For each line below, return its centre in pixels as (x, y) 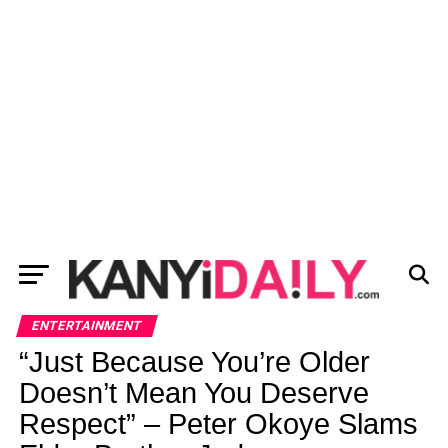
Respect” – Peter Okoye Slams (218, 424)
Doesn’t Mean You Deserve (193, 393)
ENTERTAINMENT (86, 325)
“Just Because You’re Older (194, 362)
